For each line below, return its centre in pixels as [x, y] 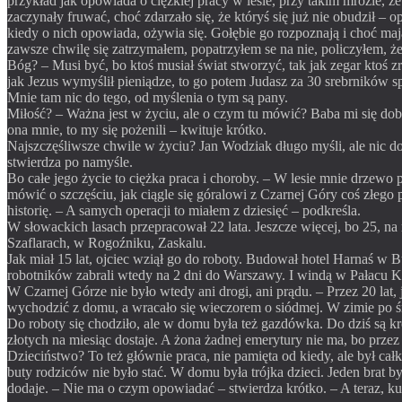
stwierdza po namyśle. [70, 162]
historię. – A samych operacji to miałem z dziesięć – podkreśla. [184, 210]
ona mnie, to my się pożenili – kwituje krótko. [137, 129]
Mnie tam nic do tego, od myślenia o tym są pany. [148, 97]
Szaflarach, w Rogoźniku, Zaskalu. [107, 242]
